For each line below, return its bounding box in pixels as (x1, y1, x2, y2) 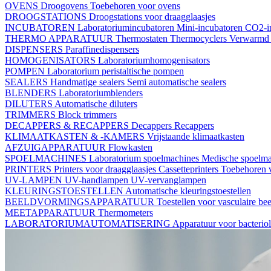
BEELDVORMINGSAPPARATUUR (5, 196, 157, 207)
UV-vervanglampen (131, 174, 206, 185)
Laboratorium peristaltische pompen (47, 65, 184, 76)
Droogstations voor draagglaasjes (89, 11, 215, 22)
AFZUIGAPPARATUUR (5, 142, 108, 152)
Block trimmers (58, 109, 117, 120)
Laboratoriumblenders (59, 87, 143, 98)
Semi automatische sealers (127, 76, 226, 87)
